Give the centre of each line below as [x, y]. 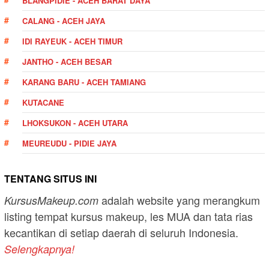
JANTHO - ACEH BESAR [67, 61]
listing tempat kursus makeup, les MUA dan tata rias [128, 216]
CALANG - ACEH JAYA [64, 20]
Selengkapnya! [39, 249]
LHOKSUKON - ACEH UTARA [75, 122]
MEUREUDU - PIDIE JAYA [69, 143]
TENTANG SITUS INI [50, 178]
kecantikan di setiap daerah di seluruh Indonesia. [121, 232]
